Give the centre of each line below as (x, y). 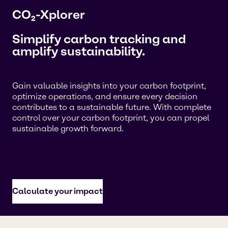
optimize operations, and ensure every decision (105, 96)
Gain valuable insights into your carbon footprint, (109, 86)
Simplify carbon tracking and (99, 39)
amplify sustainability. (79, 51)
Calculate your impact (58, 191)
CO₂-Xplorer (49, 15)
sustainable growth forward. (68, 129)
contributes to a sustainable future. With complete (112, 107)
